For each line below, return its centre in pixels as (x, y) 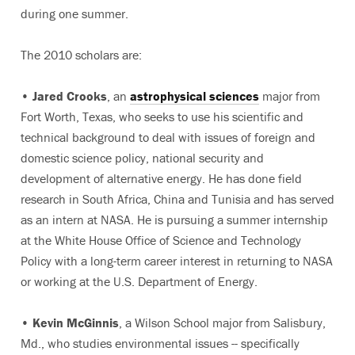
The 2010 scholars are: (81, 54)
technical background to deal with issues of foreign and (168, 137)
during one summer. (74, 13)
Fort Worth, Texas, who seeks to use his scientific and (162, 116)
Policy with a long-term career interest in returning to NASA (177, 260)
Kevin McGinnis (76, 322)
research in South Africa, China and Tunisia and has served (177, 198)
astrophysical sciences (195, 95)
